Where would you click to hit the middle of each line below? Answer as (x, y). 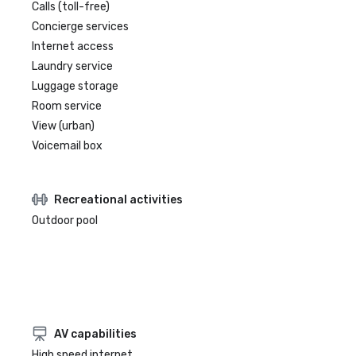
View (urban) (63, 126)
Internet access (73, 46)
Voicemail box (67, 146)
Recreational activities (118, 199)
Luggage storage (75, 86)
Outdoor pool (65, 221)
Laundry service (72, 66)
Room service (67, 106)
